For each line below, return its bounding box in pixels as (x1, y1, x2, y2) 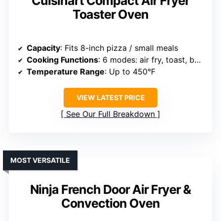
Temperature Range (27, 67, 105, 77)
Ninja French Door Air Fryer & (30, 182, 191, 197)
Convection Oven (61, 196, 160, 211)
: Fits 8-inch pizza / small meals (60, 43, 178, 53)
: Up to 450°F (105, 67, 155, 77)
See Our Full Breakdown (66, 109, 155, 119)
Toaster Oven (73, 7, 148, 22)
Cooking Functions (27, 55, 98, 65)
